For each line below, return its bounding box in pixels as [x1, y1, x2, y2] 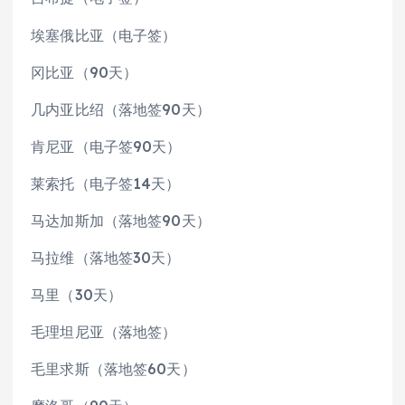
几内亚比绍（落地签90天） [31, 99, 211, 118]
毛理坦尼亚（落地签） [31, 323, 177, 342]
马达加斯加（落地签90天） [31, 211, 211, 230]
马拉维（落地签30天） [31, 248, 181, 267]
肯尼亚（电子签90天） [31, 137, 182, 155]
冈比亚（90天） [31, 62, 138, 81]
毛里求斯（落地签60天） [31, 360, 196, 379]
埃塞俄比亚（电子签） [31, 25, 177, 44]
